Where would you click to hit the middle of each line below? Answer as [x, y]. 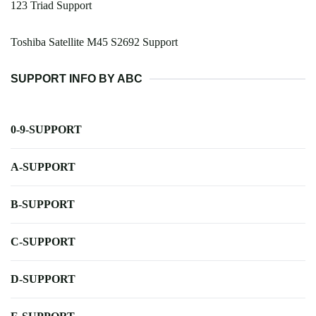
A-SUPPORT [43, 167]
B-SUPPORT [43, 205]
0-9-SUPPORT [46, 130]
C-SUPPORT [43, 242]
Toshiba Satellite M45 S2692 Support [94, 42]
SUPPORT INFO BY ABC [77, 79]
